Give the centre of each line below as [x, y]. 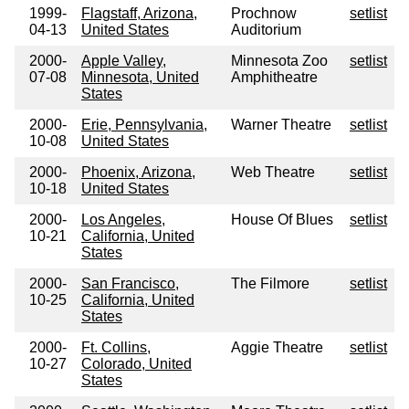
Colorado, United [136, 364]
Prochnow [264, 14]
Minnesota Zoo [279, 61]
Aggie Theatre [277, 348]
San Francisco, [130, 284]
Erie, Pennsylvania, [144, 125]
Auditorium [266, 30]
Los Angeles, [123, 220]
